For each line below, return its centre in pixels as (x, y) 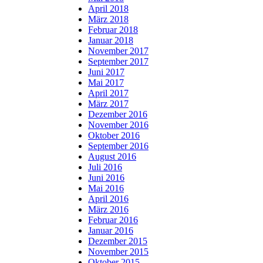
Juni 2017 (106, 72)
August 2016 (112, 156)
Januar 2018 (111, 40)
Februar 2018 (113, 29)
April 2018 (108, 8)
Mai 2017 (106, 82)
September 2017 (118, 61)
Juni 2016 (106, 177)
